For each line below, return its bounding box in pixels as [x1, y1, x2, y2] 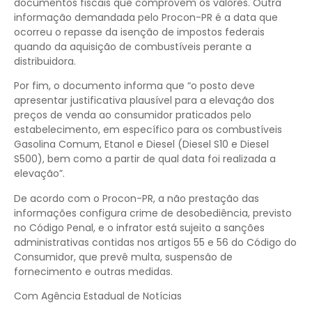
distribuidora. [14, 54, 76, 68]
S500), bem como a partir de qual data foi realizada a [14, 152, 276, 166]
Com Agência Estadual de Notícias [14, 289, 182, 304]
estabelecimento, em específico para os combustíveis [14, 123, 282, 137]
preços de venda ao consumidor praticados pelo [14, 108, 251, 123]
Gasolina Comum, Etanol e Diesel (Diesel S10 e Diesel [14, 137, 269, 152]
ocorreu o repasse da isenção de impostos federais [14, 24, 265, 39]
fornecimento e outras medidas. [14, 264, 173, 279]
